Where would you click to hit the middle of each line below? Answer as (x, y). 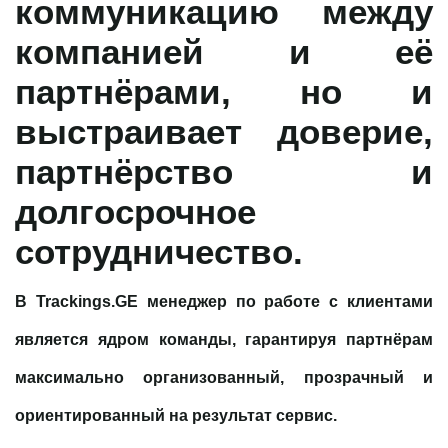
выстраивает (146, 130)
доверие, (355, 130)
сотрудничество (154, 250)
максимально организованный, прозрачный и (224, 377)
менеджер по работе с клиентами (285, 301)
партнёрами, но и (224, 90)
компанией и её (224, 50)
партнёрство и (224, 170)
